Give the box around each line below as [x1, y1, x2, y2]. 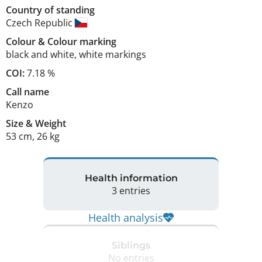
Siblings [112, 240, 150, 251]
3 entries [112, 184, 150, 198]
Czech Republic [6, 16, 75, 29]
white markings [79, 47, 146, 61]
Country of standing [6, 3, 95, 16]
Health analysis [88, 210, 163, 225]
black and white [6, 47, 74, 61]
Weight [35, 116, 66, 130]
